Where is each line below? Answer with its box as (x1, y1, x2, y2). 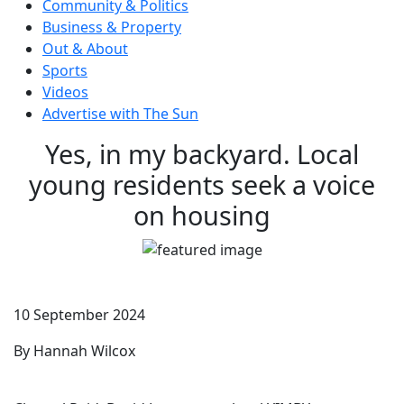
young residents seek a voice (29, 166, 375, 202)
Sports (42, 60, 87, 80)
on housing (133, 197, 271, 233)
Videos (42, 81, 88, 102)
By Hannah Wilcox (14, 341, 135, 362)
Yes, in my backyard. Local (45, 135, 359, 171)
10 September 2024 (14, 305, 145, 326)
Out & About (42, 38, 128, 59)
